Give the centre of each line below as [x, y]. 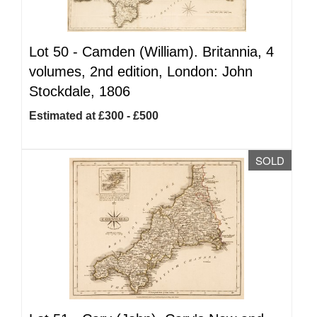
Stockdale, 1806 [80, 91]
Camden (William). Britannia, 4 [178, 52]
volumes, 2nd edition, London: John [141, 71]
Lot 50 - [56, 52]
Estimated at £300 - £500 [94, 116]
